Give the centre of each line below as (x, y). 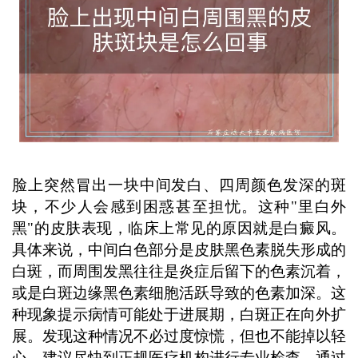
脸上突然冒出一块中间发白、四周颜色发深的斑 (179, 185)
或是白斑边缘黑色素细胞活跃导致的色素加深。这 (179, 293)
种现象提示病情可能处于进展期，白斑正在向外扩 (179, 315)
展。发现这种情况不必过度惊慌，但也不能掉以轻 (179, 336)
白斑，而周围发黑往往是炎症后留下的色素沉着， (179, 272)
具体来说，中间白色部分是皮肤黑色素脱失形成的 (179, 250)
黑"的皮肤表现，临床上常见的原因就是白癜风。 (179, 229)
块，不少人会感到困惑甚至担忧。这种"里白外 (179, 207)
